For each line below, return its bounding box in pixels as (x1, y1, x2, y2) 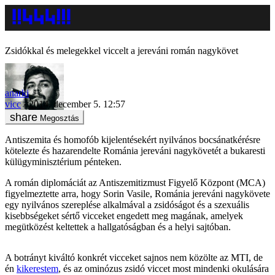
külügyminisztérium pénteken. (5, 156, 122, 167)
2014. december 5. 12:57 (29, 98, 125, 109)
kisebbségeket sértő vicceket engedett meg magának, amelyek (5, 210, 243, 221)
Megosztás (40, 113, 79, 123)
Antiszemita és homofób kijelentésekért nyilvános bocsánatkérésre (5, 134, 260, 145)
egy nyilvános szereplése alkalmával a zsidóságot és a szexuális (5, 199, 249, 210)
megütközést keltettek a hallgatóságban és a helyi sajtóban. (5, 221, 231, 232)
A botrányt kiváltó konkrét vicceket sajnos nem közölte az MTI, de (5, 252, 263, 263)
